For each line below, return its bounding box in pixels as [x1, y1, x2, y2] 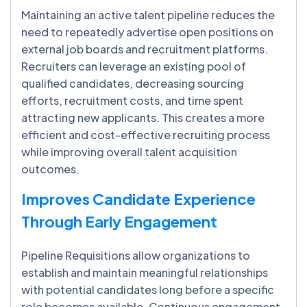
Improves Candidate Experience [21, 188, 256, 208]
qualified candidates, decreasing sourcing [21, 75, 244, 90]
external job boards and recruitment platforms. [21, 41, 268, 56]
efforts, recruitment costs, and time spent [21, 93, 243, 108]
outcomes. [21, 161, 79, 176]
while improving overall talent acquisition [21, 144, 237, 159]
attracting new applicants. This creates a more [21, 110, 265, 125]
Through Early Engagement [21, 211, 217, 231]
